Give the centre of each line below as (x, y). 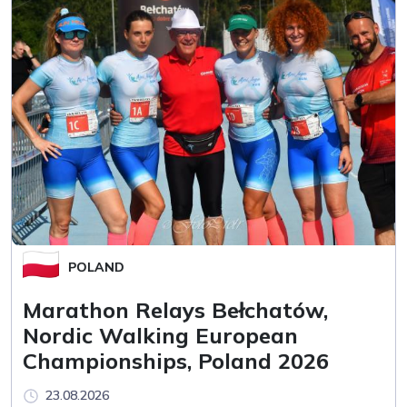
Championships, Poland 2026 (176, 360)
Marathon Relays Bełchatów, (175, 309)
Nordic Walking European (160, 335)
